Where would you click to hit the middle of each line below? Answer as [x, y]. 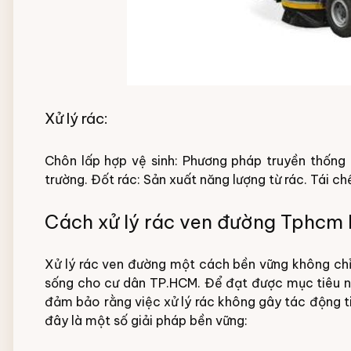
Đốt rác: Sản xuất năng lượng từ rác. [199, 179]
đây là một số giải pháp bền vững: [146, 320]
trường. [66, 179]
